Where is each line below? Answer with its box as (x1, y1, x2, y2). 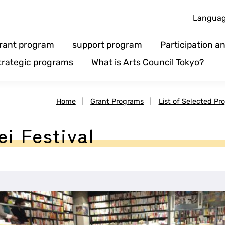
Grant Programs (90, 97, 144, 106)
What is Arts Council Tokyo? (91, 57, 204, 68)
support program (72, 40, 142, 50)
